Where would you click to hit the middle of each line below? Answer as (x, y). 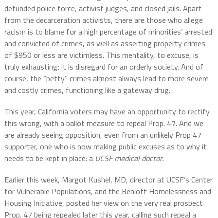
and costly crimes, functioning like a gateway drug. (87, 90)
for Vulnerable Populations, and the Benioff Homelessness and (108, 191)
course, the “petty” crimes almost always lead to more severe (106, 79)
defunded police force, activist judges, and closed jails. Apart (103, 9)
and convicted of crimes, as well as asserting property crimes (105, 44)
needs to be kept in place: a (49, 158)
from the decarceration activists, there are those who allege (103, 20)
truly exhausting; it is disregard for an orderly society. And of (104, 67)
